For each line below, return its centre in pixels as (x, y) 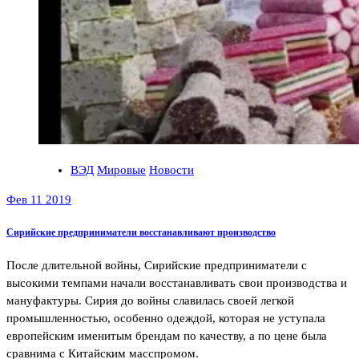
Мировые (121, 170)
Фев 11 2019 (39, 200)
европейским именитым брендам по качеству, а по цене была (167, 336)
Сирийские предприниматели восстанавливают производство (141, 233)
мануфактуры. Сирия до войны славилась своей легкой (150, 301)
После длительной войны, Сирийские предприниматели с (157, 266)
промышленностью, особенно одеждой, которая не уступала (166, 319)
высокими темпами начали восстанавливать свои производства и (177, 283)
